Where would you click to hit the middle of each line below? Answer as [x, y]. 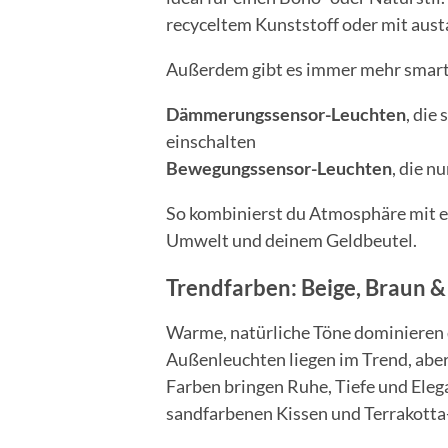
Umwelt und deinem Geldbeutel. [291, 240]
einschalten [210, 141]
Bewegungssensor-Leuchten [278, 168]
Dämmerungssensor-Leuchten [285, 114]
